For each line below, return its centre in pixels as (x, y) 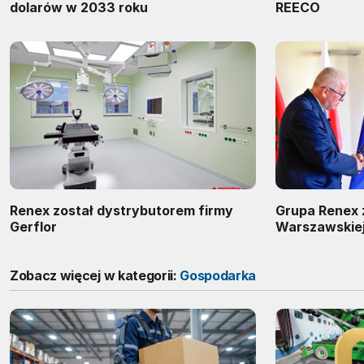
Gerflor (33, 227)
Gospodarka (218, 276)
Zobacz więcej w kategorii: (95, 276)
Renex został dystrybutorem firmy (121, 211)
